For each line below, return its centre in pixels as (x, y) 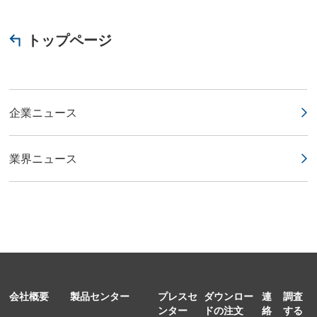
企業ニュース (44, 113)
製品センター (99, 295)
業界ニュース (44, 158)
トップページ (70, 40)
